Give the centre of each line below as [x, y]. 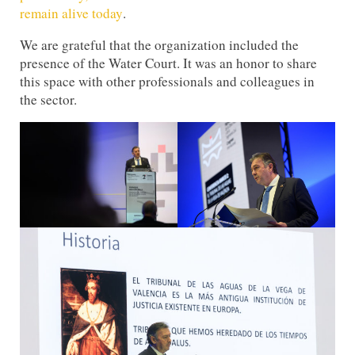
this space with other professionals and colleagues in [168, 82]
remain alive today [72, 13]
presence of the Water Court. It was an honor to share [169, 63]
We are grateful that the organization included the [160, 45]
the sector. [49, 100]
